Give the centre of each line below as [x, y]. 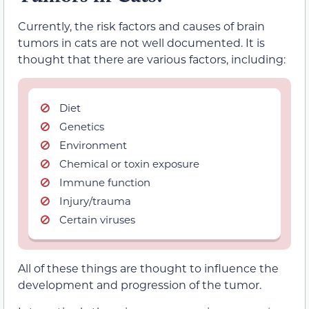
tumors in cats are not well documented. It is [141, 43]
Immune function [105, 182]
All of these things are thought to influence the [148, 268]
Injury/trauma [95, 201]
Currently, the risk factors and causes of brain [141, 26]
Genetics [82, 127]
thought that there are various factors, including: [152, 59]
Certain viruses [97, 220]
